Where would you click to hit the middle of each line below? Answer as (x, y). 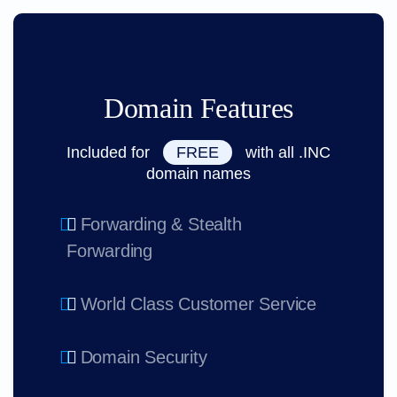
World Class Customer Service (198, 304)
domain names (198, 174)
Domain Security (144, 357)
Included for (110, 152)
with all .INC (286, 152)
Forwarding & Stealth (161, 224)
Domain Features (198, 108)
